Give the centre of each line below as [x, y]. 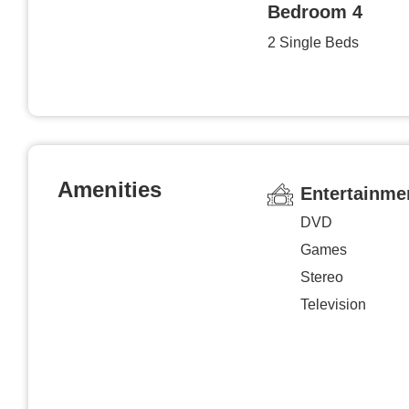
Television [333, 304]
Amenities [110, 189]
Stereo [322, 277]
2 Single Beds [313, 42]
